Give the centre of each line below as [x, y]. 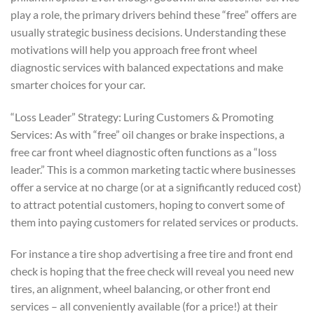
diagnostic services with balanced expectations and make [147, 67]
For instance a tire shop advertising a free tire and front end [152, 254]
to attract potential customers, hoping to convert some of [148, 204]
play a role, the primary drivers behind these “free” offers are [153, 14]
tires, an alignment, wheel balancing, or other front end [141, 289]
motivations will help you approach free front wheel [134, 49]
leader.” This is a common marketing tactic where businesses [153, 169]
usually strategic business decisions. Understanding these [148, 32]
